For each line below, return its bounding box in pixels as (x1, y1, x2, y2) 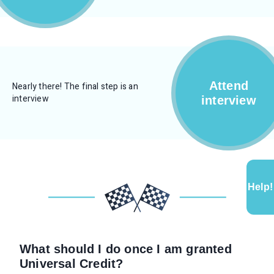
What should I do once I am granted (20, 242, 232, 256)
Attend (209, 79, 249, 92)
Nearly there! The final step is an (12, 80, 138, 93)
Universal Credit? (20, 257, 124, 270)
